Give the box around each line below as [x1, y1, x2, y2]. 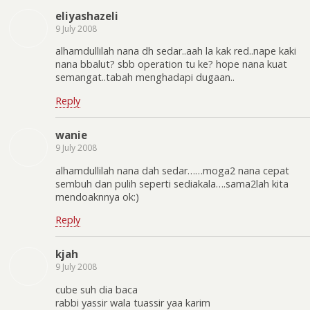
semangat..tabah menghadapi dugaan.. [55, 71, 235, 84]
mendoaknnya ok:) [55, 190, 139, 203]
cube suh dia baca [55, 282, 138, 296]
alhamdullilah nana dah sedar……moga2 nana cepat [55, 163, 289, 177]
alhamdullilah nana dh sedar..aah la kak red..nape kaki [55, 44, 296, 58]
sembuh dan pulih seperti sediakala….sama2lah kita [55, 176, 289, 190]
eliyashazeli [55, 8, 118, 23]
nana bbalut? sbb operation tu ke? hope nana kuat [55, 57, 287, 71]
